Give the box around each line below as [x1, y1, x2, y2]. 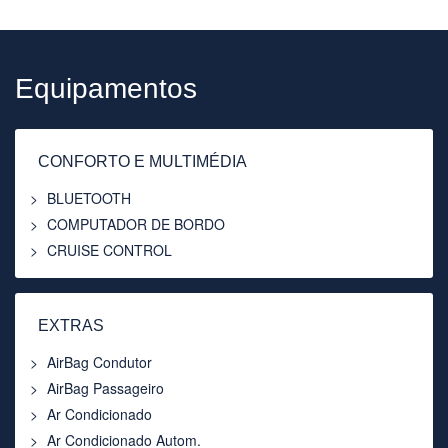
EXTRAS [38, 316, 104, 334]
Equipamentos [15, 72, 197, 104]
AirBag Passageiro [47, 377, 164, 398]
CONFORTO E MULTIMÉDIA [38, 152, 247, 170]
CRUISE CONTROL [47, 239, 172, 260]
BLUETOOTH [47, 187, 131, 208]
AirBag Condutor [47, 351, 152, 372]
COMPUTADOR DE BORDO [47, 213, 225, 234]
